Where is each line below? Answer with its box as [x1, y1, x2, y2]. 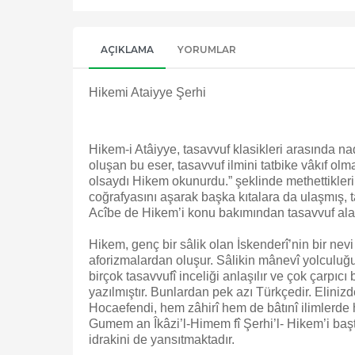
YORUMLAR [177, 44, 236, 55]
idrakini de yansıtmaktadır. [89, 333, 235, 346]
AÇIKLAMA [101, 44, 154, 55]
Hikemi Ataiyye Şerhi [89, 86, 206, 99]
